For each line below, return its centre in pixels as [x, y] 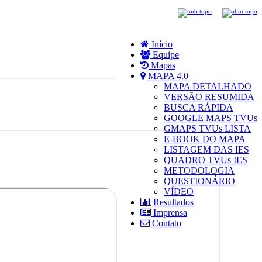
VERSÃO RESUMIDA [209, 96]
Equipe [165, 54]
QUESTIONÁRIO [199, 181]
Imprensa [169, 212]
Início [161, 44]
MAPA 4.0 [167, 75]
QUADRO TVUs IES [206, 160]
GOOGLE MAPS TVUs [211, 118]
